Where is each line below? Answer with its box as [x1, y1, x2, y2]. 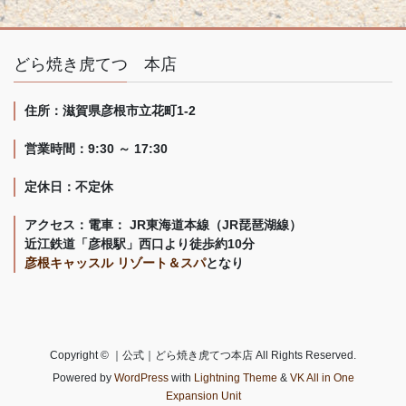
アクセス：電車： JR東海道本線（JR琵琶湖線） [24, 217, 302, 233]
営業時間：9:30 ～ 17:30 [24, 141, 168, 157]
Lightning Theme [193, 372, 277, 385]
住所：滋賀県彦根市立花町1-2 [24, 103, 196, 119]
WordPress [113, 372, 169, 385]
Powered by [52, 372, 114, 385]
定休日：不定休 [24, 179, 113, 195]
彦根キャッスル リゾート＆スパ [24, 256, 206, 271]
